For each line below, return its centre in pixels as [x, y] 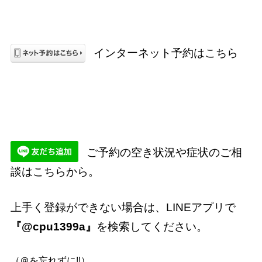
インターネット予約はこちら [166, 53]
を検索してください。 [152, 227]
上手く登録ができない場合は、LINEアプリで [123, 207]
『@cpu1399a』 [54, 227]
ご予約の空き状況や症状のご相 [165, 152]
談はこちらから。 [55, 172]
